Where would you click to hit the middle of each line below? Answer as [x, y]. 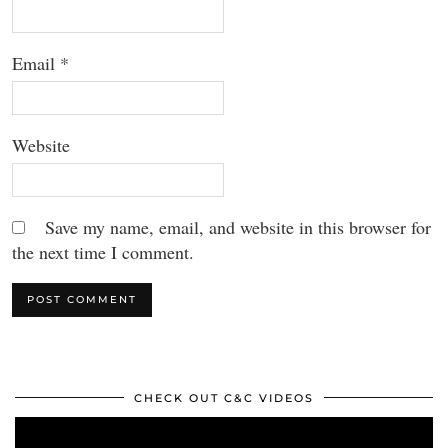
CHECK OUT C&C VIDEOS [224, 398]
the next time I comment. [103, 252]
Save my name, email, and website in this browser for [238, 227]
